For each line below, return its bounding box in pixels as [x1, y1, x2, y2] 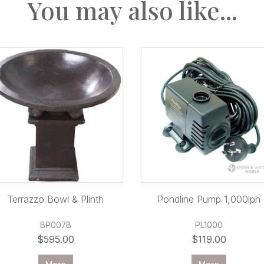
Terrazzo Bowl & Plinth [7, 193, 104, 205]
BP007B [39, 220, 71, 230]
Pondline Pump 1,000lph [157, 193, 260, 205]
